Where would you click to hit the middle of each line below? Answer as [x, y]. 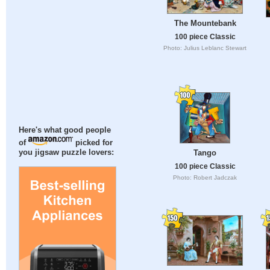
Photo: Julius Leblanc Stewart [205, 48]
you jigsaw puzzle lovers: [67, 153]
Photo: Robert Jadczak [205, 178]
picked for [93, 143]
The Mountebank [205, 23]
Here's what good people [65, 130]
